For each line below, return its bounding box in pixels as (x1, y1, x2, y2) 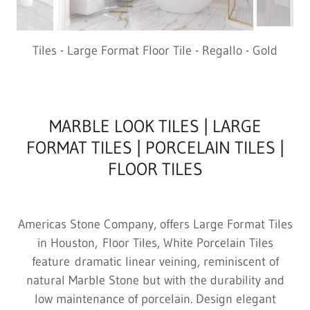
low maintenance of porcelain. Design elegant (34, 291, 276, 307)
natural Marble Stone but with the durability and (26, 273, 284, 288)
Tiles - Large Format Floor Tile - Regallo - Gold (33, 43, 277, 58)
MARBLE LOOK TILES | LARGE (48, 116, 262, 137)
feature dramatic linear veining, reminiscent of (31, 254, 279, 269)
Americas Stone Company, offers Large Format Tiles (17, 217, 293, 232)
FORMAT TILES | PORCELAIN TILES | (26, 137, 284, 158)
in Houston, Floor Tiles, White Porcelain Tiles (37, 235, 273, 250)
